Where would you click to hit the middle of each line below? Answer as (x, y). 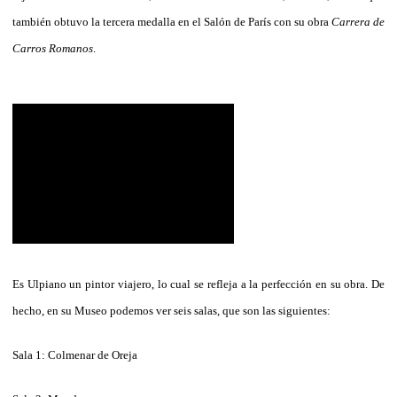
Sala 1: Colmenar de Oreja (75, 354)
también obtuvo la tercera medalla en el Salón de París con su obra (172, 21)
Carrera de (358, 21)
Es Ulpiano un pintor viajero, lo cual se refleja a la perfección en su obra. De (198, 284)
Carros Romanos (53, 48)
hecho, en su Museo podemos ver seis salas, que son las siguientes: (171, 310)
